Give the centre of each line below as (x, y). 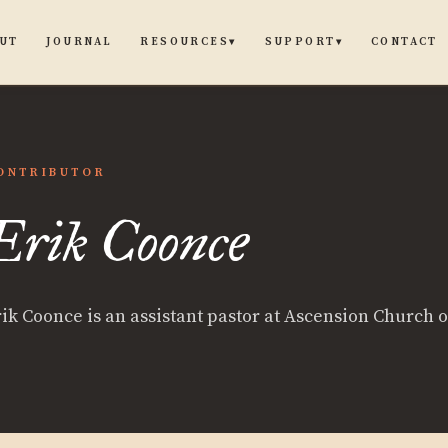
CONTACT (404, 41)
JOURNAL (79, 41)
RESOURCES (185, 42)
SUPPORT (300, 42)
